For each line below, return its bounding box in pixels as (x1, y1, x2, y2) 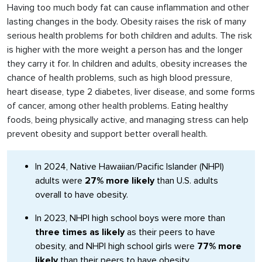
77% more (197, 240, 242, 253)
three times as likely (35, 226, 125, 239)
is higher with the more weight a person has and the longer (7, 44, 243, 56)
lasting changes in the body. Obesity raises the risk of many (7, 16, 246, 28)
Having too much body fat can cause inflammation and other (7, 2, 249, 14)
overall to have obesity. (35, 189, 128, 201)
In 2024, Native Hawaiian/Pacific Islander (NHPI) (35, 161, 224, 173)
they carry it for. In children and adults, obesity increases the (7, 58, 247, 70)
